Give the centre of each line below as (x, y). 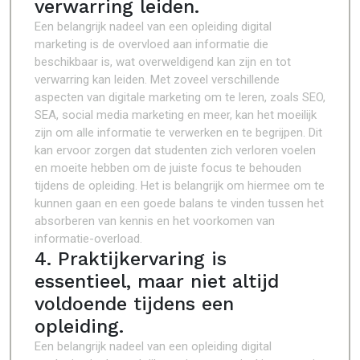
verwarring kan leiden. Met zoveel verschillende (157, 80)
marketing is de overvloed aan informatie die (151, 44)
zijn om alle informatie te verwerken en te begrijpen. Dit (178, 133)
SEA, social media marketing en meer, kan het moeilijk (176, 115)
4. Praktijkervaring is (131, 259)
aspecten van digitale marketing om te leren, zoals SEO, (180, 97)
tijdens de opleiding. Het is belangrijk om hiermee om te (180, 186)
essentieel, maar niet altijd (157, 281)
